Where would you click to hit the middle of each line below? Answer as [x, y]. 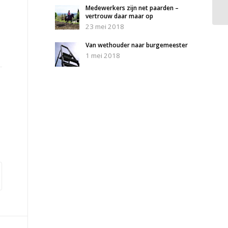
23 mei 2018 [105, 27]
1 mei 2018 [103, 55]
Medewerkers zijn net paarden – [132, 8]
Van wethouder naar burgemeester [137, 45]
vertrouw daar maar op [120, 16]
